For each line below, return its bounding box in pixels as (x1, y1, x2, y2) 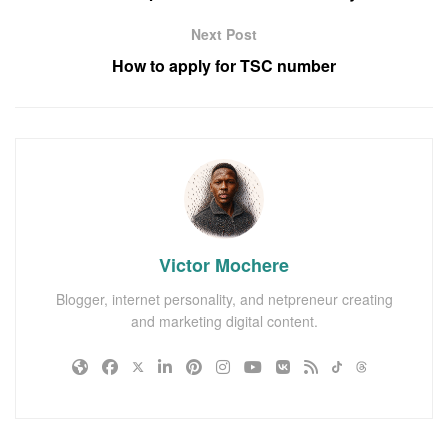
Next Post (191, 23, 257, 44)
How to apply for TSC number (112, 53, 336, 77)
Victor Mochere (159, 251, 289, 278)
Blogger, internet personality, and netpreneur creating (55, 288, 393, 309)
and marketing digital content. (130, 310, 318, 331)
